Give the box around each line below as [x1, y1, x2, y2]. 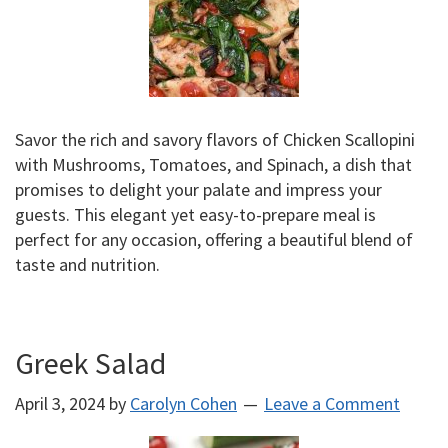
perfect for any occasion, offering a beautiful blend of [15, 228, 413, 251]
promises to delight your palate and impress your [15, 178, 382, 201]
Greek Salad [15, 344, 166, 382]
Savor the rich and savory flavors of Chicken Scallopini [15, 128, 415, 151]
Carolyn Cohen [130, 392, 237, 415]
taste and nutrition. [15, 253, 160, 276]
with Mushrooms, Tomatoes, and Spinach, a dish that [15, 153, 412, 176]
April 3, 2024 [15, 392, 105, 415]
